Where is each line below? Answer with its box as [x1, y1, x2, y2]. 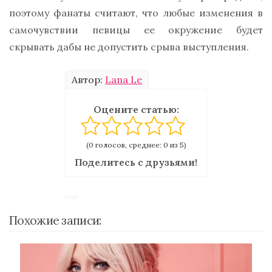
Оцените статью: [93, 103, 179, 116]
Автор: [72, 73, 105, 86]
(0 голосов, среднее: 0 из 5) [86, 140, 186, 150]
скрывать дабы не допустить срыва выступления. [9, 41, 249, 53]
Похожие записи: [9, 213, 101, 228]
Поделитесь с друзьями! [75, 156, 197, 169]
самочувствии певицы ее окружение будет [9, 24, 263, 36]
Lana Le [105, 73, 142, 86]
